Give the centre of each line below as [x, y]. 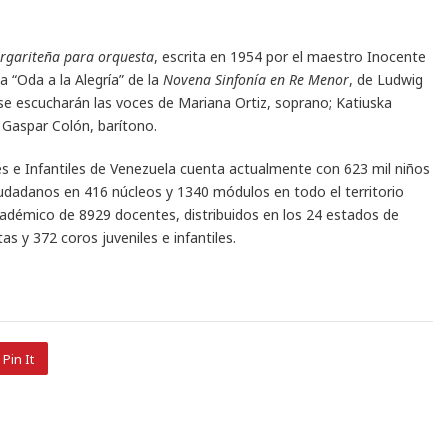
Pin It [18, 359]
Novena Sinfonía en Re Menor [256, 79]
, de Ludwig [386, 79]
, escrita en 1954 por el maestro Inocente [290, 56]
